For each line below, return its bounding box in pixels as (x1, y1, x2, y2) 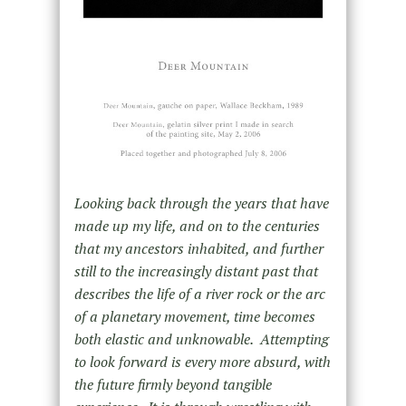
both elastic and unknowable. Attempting (73, 328, 329, 349)
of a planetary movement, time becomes (73, 305, 315, 326)
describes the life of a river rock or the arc (73, 283, 325, 304)
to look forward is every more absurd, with (73, 351, 331, 372)
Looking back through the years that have (73, 192, 329, 213)
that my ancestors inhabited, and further (73, 237, 324, 258)
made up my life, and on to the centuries (73, 215, 320, 236)
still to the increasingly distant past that (73, 260, 318, 281)
